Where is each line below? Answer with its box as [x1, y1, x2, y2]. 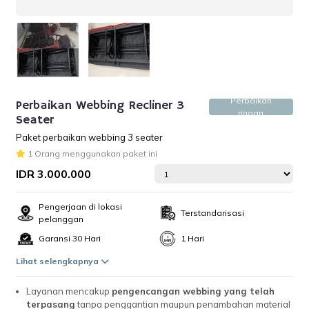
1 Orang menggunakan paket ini [26, 148, 158, 159]
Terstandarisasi [181, 208, 244, 218]
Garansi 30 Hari [39, 233, 101, 243]
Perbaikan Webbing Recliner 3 [16, 98, 185, 113]
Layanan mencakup [26, 286, 112, 297]
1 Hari [181, 233, 204, 243]
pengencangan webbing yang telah [112, 286, 275, 297]
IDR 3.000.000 [16, 166, 92, 181]
